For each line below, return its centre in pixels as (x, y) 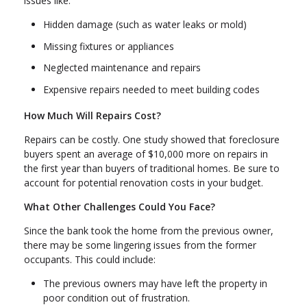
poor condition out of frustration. (116, 297)
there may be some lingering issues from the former (140, 245)
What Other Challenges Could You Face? (120, 206)
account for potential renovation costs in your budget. (144, 182)
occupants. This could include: (90, 259)
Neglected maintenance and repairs (122, 68)
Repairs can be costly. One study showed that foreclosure (152, 139)
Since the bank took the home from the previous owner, (149, 230)
